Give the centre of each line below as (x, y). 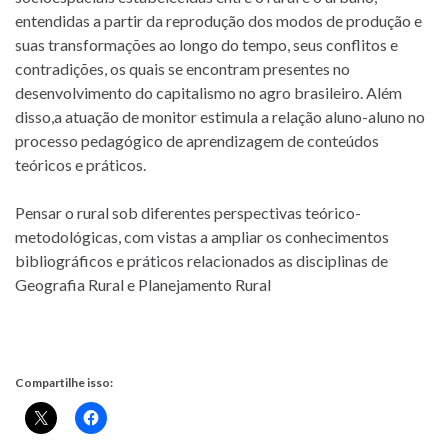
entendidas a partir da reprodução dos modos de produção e (218, 20)
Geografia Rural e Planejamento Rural (143, 284)
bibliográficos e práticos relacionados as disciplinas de (201, 260)
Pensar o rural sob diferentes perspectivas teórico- (188, 212)
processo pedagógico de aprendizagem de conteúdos (197, 140)
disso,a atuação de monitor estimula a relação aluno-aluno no (220, 116)
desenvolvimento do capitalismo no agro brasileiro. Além (208, 92)
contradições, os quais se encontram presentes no (182, 68)
